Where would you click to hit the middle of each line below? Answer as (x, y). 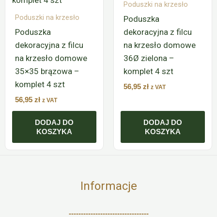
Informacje (108, 186)
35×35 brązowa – (47, 71)
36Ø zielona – (149, 58)
